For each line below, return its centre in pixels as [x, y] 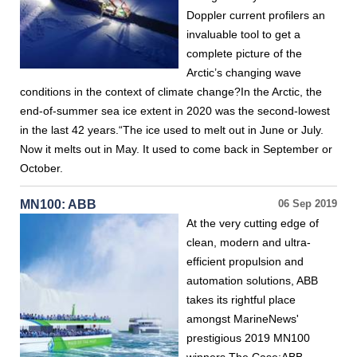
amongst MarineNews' [243, 319]
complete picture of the [244, 53]
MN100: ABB [58, 204]
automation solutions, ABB [252, 280]
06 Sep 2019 [308, 204]
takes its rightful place [241, 300]
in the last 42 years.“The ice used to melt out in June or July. [172, 130]
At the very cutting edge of [253, 223]
